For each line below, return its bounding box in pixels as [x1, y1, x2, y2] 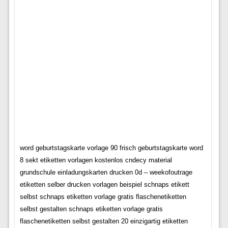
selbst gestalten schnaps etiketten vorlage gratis [19, 205, 163, 213]
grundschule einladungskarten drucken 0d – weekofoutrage [19, 168, 192, 176]
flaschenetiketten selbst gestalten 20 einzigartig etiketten [19, 217, 188, 225]
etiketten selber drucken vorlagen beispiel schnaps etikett [19, 181, 189, 188]
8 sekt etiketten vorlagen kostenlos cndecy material [19, 156, 172, 164]
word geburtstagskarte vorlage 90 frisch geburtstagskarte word [19, 144, 203, 152]
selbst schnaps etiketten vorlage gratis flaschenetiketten [19, 193, 186, 201]
